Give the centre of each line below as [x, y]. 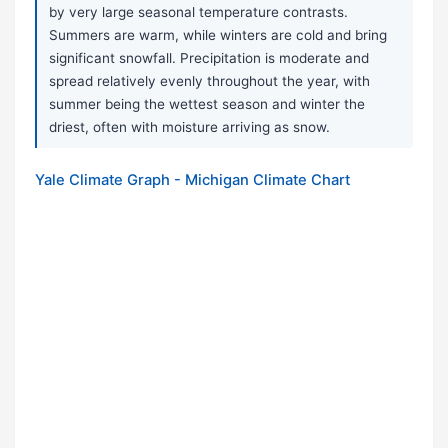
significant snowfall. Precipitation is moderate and [209, 58]
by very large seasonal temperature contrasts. [198, 12]
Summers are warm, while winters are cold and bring [218, 35]
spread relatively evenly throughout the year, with [209, 81]
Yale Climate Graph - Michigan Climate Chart [192, 180]
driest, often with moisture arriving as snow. [189, 127]
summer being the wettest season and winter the [207, 104]
